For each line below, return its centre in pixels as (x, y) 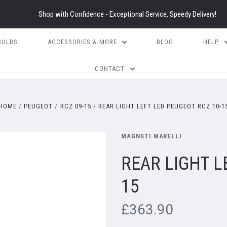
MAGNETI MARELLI (152, 136)
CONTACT (110, 69)
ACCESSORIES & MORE (82, 42)
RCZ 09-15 (75, 106)
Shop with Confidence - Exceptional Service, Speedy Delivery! (127, 14)
